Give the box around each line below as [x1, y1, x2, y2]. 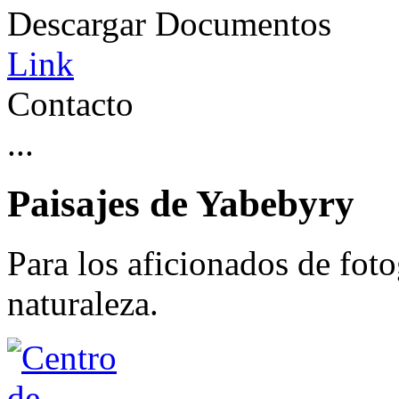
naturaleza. [7, 283, 159, 322]
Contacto [7, 85, 134, 123]
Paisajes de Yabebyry [7, 182, 354, 224]
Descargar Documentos [7, 4, 331, 43]
